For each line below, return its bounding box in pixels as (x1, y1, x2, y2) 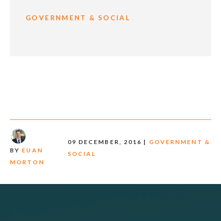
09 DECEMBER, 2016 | (67, 138, 149, 146)
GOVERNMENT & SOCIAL (26, 13, 131, 22)
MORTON (10, 158, 44, 166)
